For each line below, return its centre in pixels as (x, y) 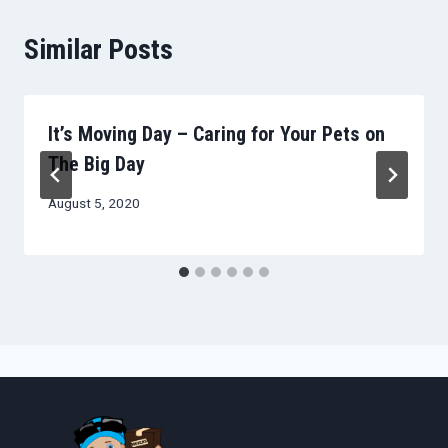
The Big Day (96, 164)
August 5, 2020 (94, 203)
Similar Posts (98, 50)
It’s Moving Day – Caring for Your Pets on (216, 134)
